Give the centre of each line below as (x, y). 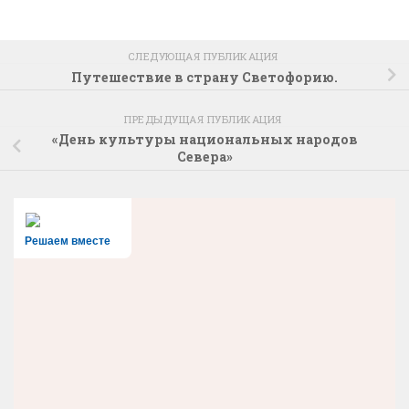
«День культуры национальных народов (204, 140)
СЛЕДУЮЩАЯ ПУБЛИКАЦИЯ (204, 57)
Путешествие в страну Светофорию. (204, 77)
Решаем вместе (68, 241)
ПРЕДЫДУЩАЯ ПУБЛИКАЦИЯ (204, 119)
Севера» (204, 157)
